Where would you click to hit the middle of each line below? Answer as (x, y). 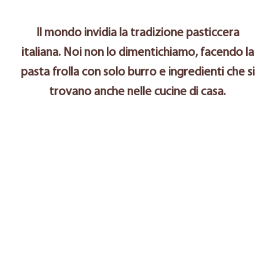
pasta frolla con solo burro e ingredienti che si (137, 72)
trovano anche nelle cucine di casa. (137, 92)
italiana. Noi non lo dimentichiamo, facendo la (137, 53)
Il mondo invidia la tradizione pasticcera (137, 33)
